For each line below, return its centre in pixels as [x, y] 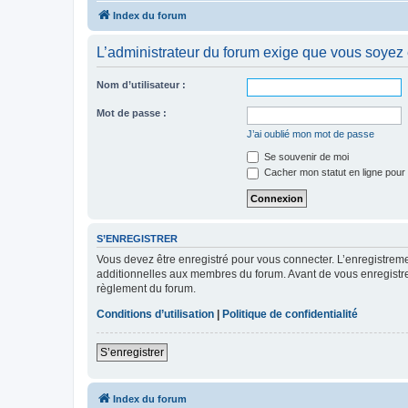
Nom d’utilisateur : [141, 84]
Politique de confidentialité [290, 315]
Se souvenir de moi [305, 156]
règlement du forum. [146, 289]
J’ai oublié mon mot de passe [311, 133]
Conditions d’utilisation [155, 315]
